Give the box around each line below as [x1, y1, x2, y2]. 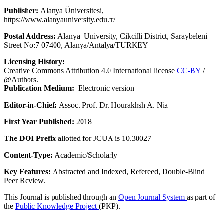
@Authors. [4, 75, 38, 84]
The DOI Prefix [4, 134, 56, 143]
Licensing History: [4, 57, 65, 66]
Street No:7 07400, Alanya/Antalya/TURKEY [4, 41, 148, 50]
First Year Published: [4, 117, 74, 126]
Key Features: [4, 167, 51, 176]
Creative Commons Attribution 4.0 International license [4, 66, 177, 75]
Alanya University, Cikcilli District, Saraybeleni [55, 32, 207, 41]
